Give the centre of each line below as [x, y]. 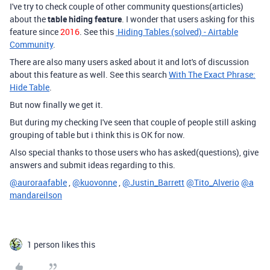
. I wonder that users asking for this [188, 19]
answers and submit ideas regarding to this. [93, 165]
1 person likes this [61, 245]
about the [29, 19]
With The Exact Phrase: [212, 75]
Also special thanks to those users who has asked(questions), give [134, 152]
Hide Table [30, 87]
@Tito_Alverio [213, 183]
